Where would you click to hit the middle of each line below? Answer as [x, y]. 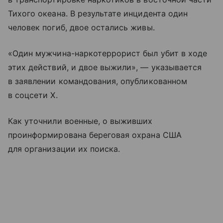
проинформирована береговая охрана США [95, 135]
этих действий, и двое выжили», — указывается [105, 67]
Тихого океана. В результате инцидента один [98, 13]
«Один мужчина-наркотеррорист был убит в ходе [108, 53]
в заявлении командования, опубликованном [98, 81]
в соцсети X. [33, 95]
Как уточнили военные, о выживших [80, 121]
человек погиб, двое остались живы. [81, 27]
